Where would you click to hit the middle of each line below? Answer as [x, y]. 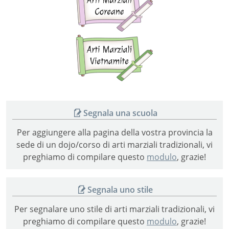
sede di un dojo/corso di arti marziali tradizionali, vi [114, 145]
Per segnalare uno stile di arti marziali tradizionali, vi [114, 209]
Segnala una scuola [120, 113]
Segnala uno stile [120, 190]
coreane [168, 16]
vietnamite [173, 65]
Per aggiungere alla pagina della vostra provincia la [114, 133]
